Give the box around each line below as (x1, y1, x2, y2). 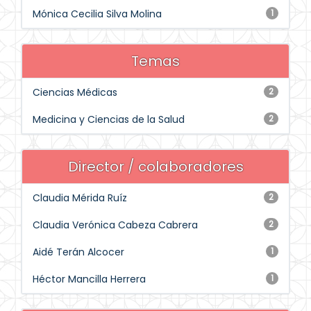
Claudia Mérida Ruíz (33, 191, 127, 205)
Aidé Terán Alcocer (33, 245, 124, 259)
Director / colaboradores (67, 157, 244, 176)
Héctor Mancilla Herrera (33, 272, 146, 286)
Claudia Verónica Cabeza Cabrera (33, 218, 198, 232)
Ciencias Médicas (33, 85, 117, 99)
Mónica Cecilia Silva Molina (33, 7, 162, 21)
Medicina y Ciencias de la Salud (33, 112, 185, 126)
